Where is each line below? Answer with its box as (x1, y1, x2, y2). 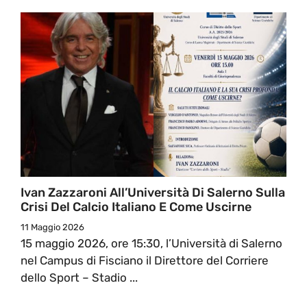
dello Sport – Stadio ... (21, 270, 138, 284)
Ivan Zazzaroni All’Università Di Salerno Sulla (21, 184, 285, 200)
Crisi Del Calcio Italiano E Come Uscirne (21, 199, 251, 214)
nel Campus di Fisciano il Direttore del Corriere (21, 253, 269, 267)
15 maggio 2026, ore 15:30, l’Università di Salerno (21, 236, 282, 250)
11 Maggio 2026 (21, 221, 84, 232)
